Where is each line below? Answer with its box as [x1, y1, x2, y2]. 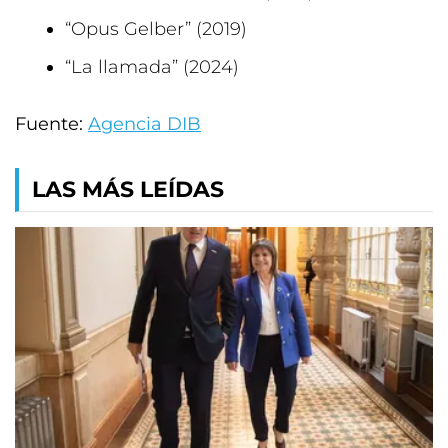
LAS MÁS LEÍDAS [32, 176, 224, 203]
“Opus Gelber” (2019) [65, 18, 247, 40]
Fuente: [15, 113, 88, 135]
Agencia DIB [88, 113, 201, 135]
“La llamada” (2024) [65, 56, 239, 78]
